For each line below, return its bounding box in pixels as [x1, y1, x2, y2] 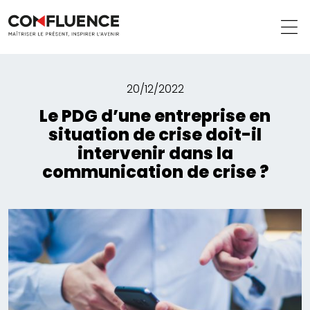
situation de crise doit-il [48, 123, 262, 147]
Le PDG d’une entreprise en [39, 104, 271, 128]
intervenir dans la [77, 142, 233, 165]
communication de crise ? [42, 161, 268, 184]
